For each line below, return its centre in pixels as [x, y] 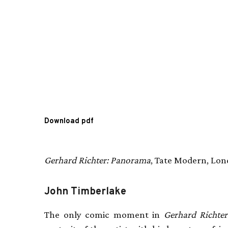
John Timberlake [85, 192]
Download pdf [69, 121]
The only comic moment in [104, 214]
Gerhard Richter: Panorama [97, 160]
